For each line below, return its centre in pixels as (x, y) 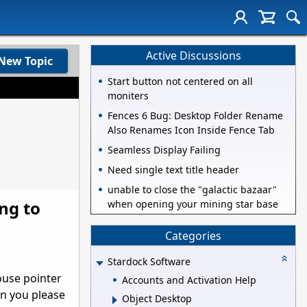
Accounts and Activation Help (189, 280)
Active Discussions (193, 55)
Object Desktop (157, 299)
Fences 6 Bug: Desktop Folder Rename (195, 116)
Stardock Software (149, 262)
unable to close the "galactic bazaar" (192, 190)
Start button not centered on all (180, 82)
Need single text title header (173, 170)
